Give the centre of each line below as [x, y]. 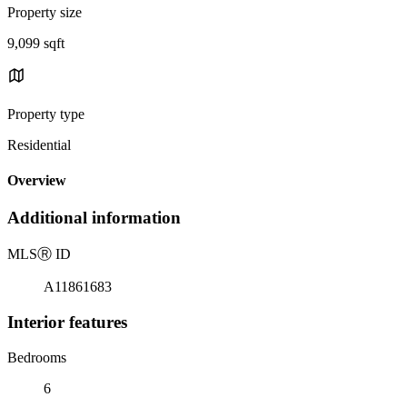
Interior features [67, 322]
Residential [39, 144]
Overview [37, 181]
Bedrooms [37, 357]
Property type [46, 114]
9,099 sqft [36, 43]
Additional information [94, 218]
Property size [45, 12]
